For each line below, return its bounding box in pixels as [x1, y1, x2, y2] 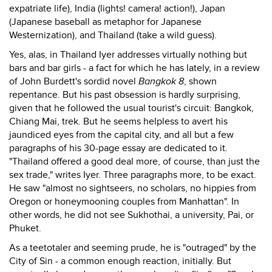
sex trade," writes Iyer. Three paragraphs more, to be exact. [9, 169, 256, 181]
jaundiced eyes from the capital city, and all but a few [9, 129, 234, 141]
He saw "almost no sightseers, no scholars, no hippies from [9, 182, 256, 194]
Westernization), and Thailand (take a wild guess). [9, 29, 217, 41]
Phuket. [9, 222, 41, 234]
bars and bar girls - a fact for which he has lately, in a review [9, 62, 260, 74]
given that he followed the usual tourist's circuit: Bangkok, [9, 102, 254, 114]
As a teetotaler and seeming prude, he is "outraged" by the [9, 242, 256, 254]
